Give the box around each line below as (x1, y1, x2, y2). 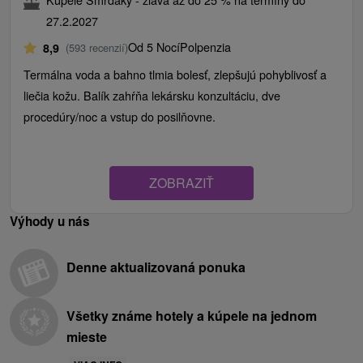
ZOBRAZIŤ (149, 173, 214, 193)
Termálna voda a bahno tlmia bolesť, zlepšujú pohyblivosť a (23, 66, 327, 83)
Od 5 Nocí (128, 38, 180, 56)
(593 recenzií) (66, 40, 128, 56)
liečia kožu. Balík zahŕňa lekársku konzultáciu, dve (23, 87, 280, 105)
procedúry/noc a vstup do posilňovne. (23, 108, 216, 126)
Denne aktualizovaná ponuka (66, 258, 246, 277)
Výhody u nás (10, 212, 90, 231)
